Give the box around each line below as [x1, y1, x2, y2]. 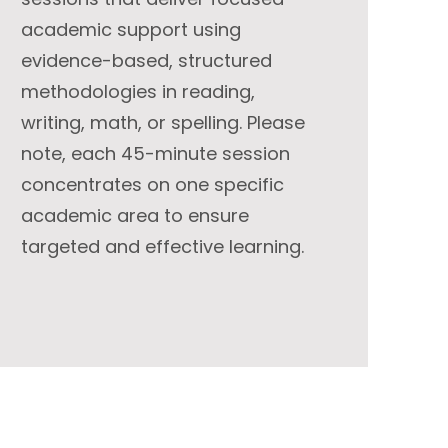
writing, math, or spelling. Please [20, 110, 305, 135]
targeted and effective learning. [20, 234, 304, 259]
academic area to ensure [20, 203, 249, 228]
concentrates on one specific [20, 172, 284, 197]
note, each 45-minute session [20, 141, 290, 166]
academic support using [20, 17, 241, 42]
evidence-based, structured [20, 48, 272, 73]
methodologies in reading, [20, 79, 255, 104]
